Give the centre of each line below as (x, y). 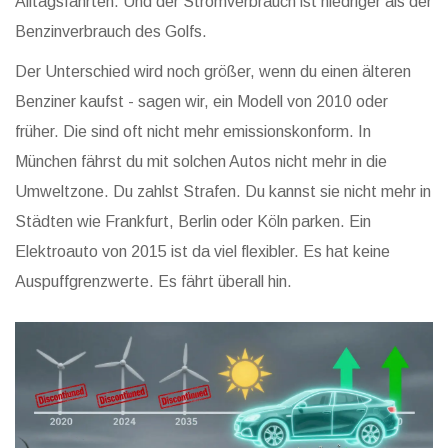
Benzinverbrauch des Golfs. (111, 32)
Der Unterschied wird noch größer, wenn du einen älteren (213, 72)
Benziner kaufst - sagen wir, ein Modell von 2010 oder (201, 102)
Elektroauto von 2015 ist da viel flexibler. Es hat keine (202, 252)
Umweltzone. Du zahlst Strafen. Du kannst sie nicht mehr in (223, 192)
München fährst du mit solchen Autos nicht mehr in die (201, 162)
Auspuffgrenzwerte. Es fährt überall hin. (153, 282)
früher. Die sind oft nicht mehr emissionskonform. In (193, 132)
